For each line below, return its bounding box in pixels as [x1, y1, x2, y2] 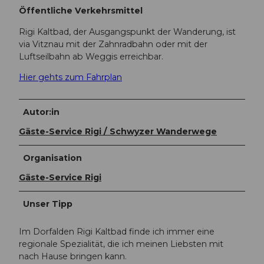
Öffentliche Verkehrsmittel [19, 5, 143, 16]
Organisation [23, 152, 82, 163]
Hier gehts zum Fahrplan [19, 71, 122, 82]
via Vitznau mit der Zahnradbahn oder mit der [19, 38, 207, 49]
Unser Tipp [23, 198, 73, 209]
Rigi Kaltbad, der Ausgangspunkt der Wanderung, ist [19, 26, 236, 37]
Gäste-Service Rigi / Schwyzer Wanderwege [19, 126, 217, 137]
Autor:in [23, 106, 60, 117]
